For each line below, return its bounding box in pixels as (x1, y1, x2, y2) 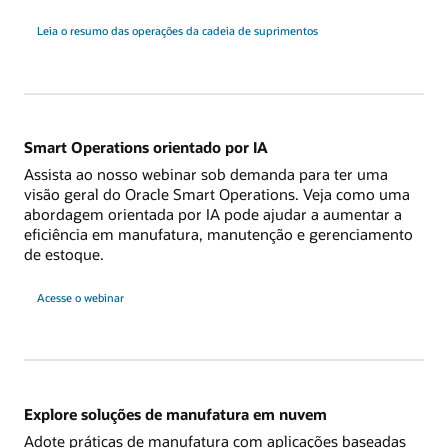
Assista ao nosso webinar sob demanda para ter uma (24, 164, 388, 185)
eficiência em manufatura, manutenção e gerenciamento (24, 224, 413, 245)
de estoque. (24, 244, 104, 265)
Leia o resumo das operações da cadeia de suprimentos (36, 23, 318, 39)
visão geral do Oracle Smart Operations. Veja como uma (24, 184, 410, 205)
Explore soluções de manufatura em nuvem (24, 403, 327, 424)
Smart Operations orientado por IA (24, 136, 268, 157)
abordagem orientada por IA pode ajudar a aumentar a (24, 204, 402, 225)
